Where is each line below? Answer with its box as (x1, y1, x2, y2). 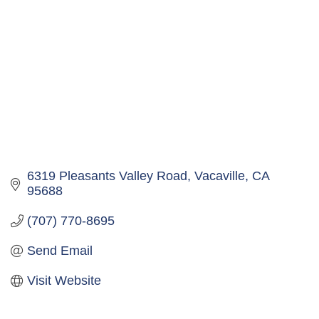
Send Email (26, 244, 93, 258)
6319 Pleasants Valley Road (26, 169, 187, 184)
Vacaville (194, 169, 245, 184)
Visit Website (26, 273, 101, 288)
